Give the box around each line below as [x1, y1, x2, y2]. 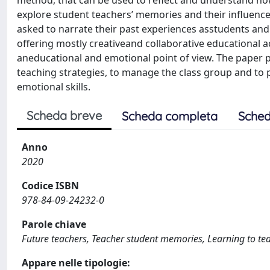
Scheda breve [27, 108, 102, 123]
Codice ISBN [22, 179, 79, 192]
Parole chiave [22, 218, 86, 231]
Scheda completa [122, 108, 218, 124]
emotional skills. [17, 80, 90, 93]
